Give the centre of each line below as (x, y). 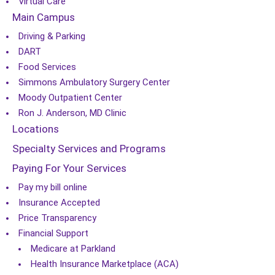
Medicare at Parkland (73, 249)
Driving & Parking (52, 36)
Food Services (47, 67)
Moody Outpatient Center (70, 98)
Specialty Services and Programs (89, 149)
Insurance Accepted (59, 203)
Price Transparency (57, 218)
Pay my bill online (53, 187)
